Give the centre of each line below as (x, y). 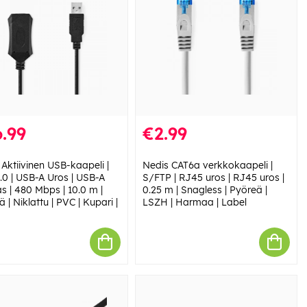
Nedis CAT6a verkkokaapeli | (207, 165)
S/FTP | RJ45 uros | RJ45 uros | (213, 177)
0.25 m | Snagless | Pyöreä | (205, 189)
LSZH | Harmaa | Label (194, 202)
